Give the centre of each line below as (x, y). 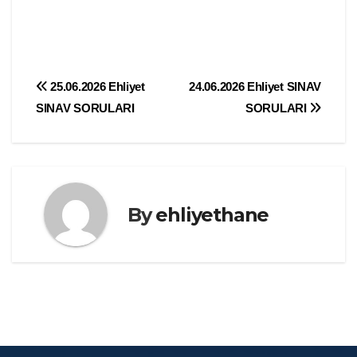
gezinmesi (97, 124)
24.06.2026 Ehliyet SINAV (255, 87)
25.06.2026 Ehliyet (96, 87)
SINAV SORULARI (85, 108)
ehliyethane (212, 214)
